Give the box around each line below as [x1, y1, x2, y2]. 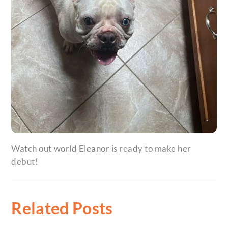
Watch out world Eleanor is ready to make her [11, 142, 191, 154]
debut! [11, 156, 39, 167]
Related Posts [11, 198, 113, 218]
